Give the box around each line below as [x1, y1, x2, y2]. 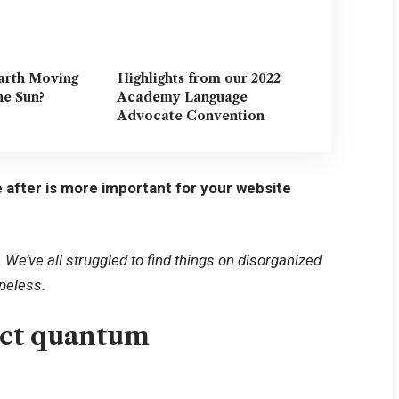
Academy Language [118, 89, 248, 106]
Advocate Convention [118, 108, 265, 125]
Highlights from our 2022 [118, 70, 281, 87]
